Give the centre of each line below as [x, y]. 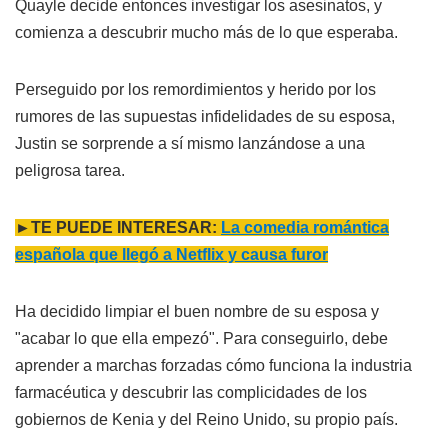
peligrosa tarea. [70, 170]
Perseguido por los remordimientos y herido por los [195, 89]
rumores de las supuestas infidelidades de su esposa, [205, 116]
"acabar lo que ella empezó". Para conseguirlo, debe [201, 338]
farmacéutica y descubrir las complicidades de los [191, 392]
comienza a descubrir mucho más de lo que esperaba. [206, 32]
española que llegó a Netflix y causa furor [171, 254]
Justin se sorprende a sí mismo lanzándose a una [190, 143]
